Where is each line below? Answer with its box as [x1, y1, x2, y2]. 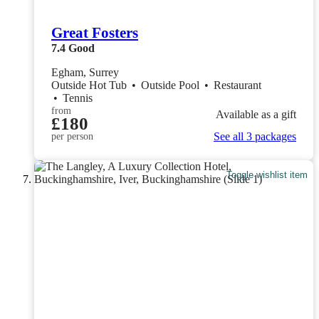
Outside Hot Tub [51, 79, 130, 92]
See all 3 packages [214, 130, 296, 143]
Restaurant [214, 79, 264, 92]
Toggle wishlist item [226, 169, 308, 180]
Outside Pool [141, 79, 202, 92]
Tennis [63, 92, 93, 105]
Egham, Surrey [51, 66, 119, 79]
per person [51, 131, 93, 142]
